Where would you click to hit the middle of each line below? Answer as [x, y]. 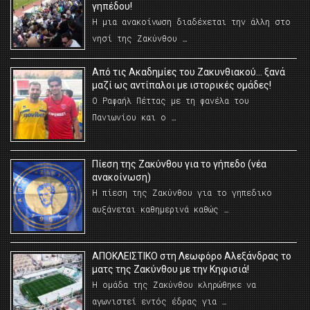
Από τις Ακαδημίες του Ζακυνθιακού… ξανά [189, 72]
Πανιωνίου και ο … [134, 117]
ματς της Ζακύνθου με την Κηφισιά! [171, 270]
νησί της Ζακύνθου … [139, 38]
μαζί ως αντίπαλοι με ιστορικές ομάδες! [182, 85]
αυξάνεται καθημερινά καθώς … [160, 209]
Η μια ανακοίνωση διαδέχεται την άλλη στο [191, 22]
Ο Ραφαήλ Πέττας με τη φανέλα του [171, 101]
